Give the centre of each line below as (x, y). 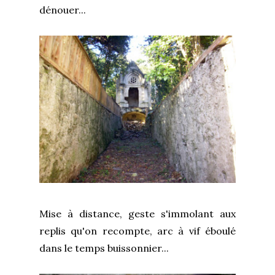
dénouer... (63, 10)
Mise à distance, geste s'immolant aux (137, 213)
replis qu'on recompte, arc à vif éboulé (137, 230)
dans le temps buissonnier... (104, 248)
